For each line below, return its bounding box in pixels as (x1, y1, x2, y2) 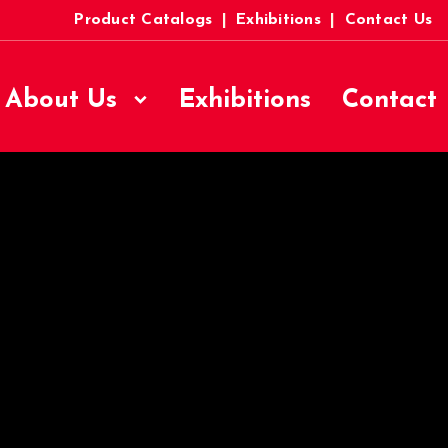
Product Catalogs (74, 12, 213, 28)
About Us (5, 87, 126, 113)
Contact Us (344, 12, 432, 28)
